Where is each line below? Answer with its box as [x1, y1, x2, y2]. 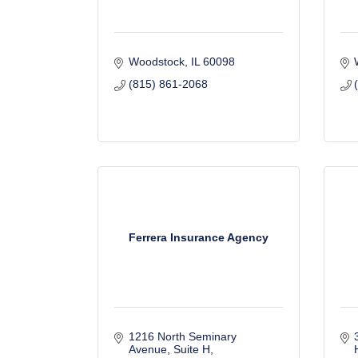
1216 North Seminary [128, 330, 237, 343]
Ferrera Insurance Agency [128, 230, 268, 244]
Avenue [128, 343, 167, 356]
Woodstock [128, 55, 185, 68]
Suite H [173, 343, 210, 356]
